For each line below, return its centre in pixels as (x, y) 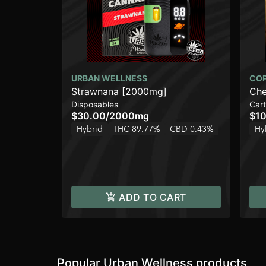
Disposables (95, 104)
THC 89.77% (137, 129)
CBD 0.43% (192, 129)
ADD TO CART (153, 197)
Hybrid (90, 129)
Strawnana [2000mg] (119, 92)
